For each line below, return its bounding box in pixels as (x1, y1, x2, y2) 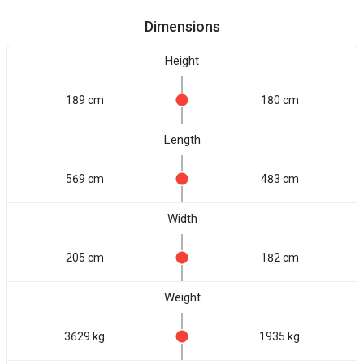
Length (163, 132, 201, 147)
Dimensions (144, 18, 220, 35)
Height (165, 54, 199, 68)
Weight (163, 290, 201, 305)
